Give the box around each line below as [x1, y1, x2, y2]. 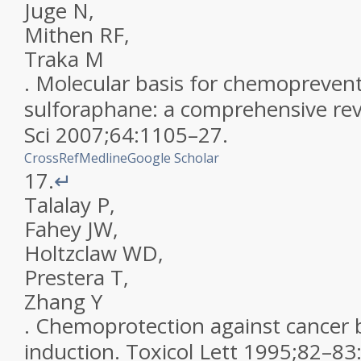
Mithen [24, 20, 93, 49]
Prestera [24, 263, 105, 292]
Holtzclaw [24, 239, 117, 268]
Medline [79, 149, 127, 167]
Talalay [24, 190, 91, 219]
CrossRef [24, 149, 79, 167]
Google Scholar [127, 149, 219, 167]
